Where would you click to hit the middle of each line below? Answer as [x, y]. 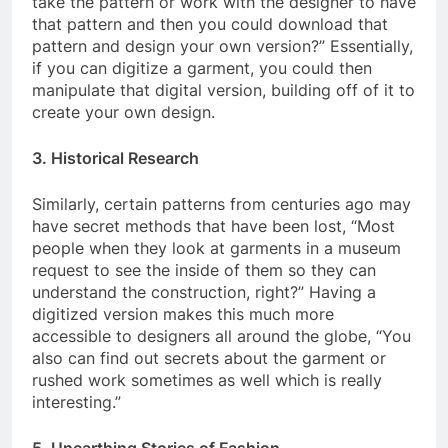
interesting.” [79, 401]
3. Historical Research [117, 157]
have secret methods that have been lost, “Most [213, 225]
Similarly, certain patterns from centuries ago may [221, 203]
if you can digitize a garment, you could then [202, 67]
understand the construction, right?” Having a [204, 291]
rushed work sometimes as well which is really [207, 379]
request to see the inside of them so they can [204, 269]
